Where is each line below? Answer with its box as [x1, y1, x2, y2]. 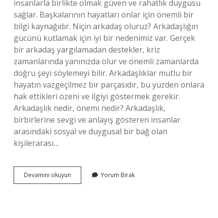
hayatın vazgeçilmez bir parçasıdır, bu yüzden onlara [14, 79, 204, 90]
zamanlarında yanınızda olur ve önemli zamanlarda [14, 56, 199, 67]
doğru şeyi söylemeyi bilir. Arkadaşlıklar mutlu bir [14, 68, 192, 78]
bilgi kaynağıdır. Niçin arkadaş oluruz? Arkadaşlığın [14, 21, 198, 32]
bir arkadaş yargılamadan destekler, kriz [14, 44, 160, 55]
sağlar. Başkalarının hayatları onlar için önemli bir [14, 9, 194, 20]
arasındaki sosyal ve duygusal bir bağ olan [14, 126, 167, 137]
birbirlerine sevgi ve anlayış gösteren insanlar [14, 114, 181, 125]
